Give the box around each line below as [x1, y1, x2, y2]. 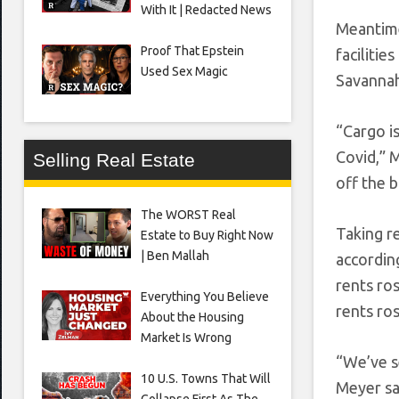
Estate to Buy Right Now [140, 227, 273, 242]
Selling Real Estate [33, 149, 195, 170]
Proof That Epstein [140, 43, 244, 58]
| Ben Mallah [140, 248, 209, 263]
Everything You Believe [140, 289, 269, 304]
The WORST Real [140, 207, 236, 222]
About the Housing [140, 309, 244, 324]
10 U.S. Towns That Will [140, 370, 271, 386]
